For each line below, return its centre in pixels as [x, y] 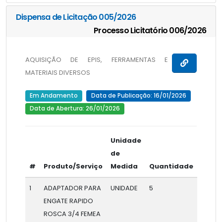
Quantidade [171, 166]
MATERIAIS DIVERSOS [57, 72]
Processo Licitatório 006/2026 [150, 31]
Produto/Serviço [73, 166]
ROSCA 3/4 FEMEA [72, 214]
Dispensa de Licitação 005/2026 [76, 17]
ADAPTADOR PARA [72, 188]
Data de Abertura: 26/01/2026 [75, 108]
